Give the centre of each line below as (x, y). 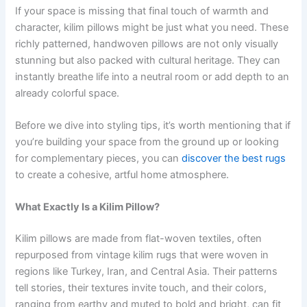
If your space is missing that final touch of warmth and (142, 11)
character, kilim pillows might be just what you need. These (152, 27)
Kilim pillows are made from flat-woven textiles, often (139, 239)
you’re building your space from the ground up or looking (147, 142)
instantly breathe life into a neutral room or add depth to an (152, 76)
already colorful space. (67, 93)
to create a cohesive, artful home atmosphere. (122, 174)
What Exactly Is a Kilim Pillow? (88, 207)
